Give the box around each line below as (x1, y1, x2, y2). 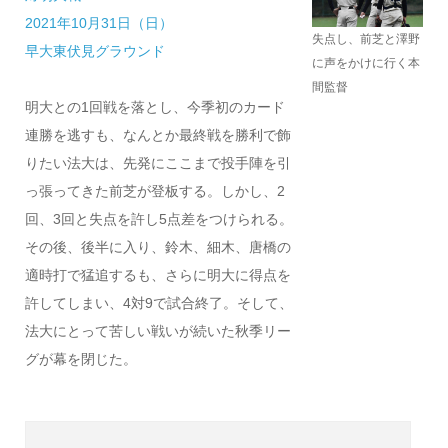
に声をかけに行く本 (311, 56, 420, 71)
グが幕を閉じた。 (24, 351, 137, 367)
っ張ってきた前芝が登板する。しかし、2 (24, 183, 285, 199)
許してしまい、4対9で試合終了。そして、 (24, 295, 293, 311)
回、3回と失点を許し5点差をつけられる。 (24, 211, 293, 227)
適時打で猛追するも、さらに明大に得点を (24, 267, 291, 283)
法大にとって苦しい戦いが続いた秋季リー (24, 323, 291, 339)
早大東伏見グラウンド (24, 43, 165, 59)
